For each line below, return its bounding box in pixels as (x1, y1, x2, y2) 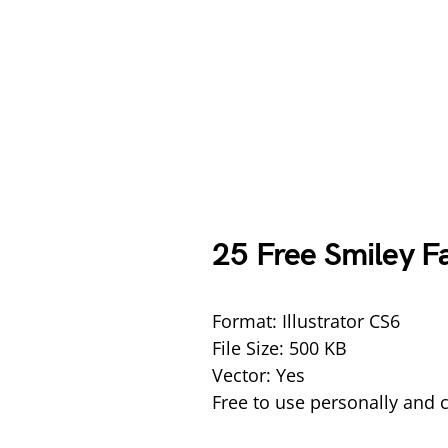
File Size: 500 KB (212, 335, 347, 360)
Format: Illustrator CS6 (212, 308, 400, 333)
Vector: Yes (212, 362, 305, 387)
